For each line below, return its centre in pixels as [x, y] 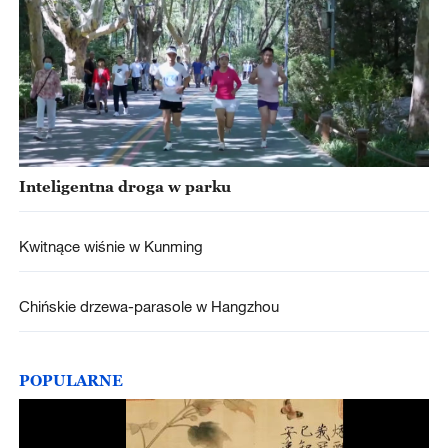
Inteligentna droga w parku [124, 186]
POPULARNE [70, 379]
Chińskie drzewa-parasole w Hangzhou [148, 306]
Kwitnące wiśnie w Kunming [110, 246]
